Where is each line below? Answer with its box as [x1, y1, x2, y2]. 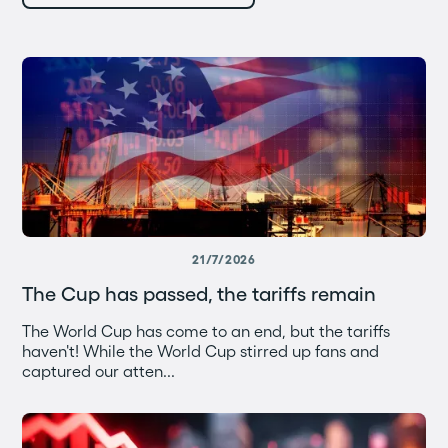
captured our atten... [22, 362, 176, 380]
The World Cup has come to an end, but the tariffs [22, 322, 391, 340]
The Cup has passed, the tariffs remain [22, 283, 377, 305]
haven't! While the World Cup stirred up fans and [22, 342, 380, 360]
